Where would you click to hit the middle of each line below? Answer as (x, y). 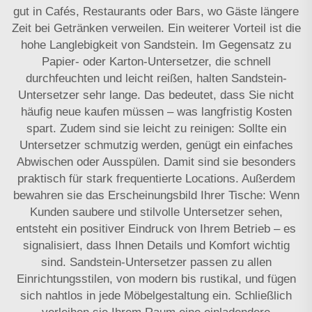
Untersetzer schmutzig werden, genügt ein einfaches (156, 145)
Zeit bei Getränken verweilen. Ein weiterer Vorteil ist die (156, 28)
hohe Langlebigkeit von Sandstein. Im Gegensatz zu (156, 45)
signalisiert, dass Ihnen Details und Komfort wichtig (156, 245)
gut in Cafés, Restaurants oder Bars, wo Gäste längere (156, 11)
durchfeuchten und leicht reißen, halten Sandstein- (156, 78)
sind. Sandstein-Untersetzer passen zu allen (156, 262)
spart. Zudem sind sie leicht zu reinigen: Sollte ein (156, 128)
